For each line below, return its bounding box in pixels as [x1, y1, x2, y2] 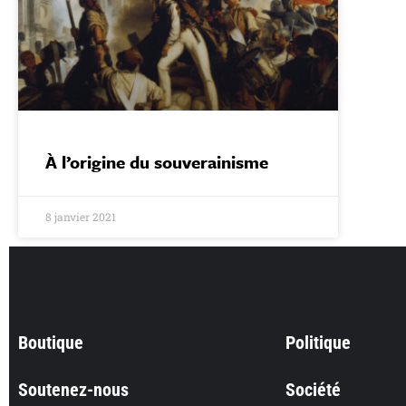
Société [285, 379, 341, 401]
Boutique [18, 332, 83, 354]
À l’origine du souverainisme [45, 150, 268, 175]
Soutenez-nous [18, 379, 129, 401]
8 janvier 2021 [45, 209, 116, 225]
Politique [285, 332, 351, 354]
